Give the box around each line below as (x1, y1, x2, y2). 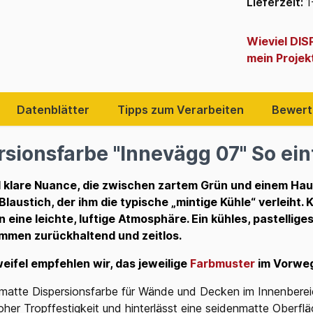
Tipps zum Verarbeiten (117, 102, 244, 117)
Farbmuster (190, 256, 255, 270)
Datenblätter (17, 102, 89, 117)
